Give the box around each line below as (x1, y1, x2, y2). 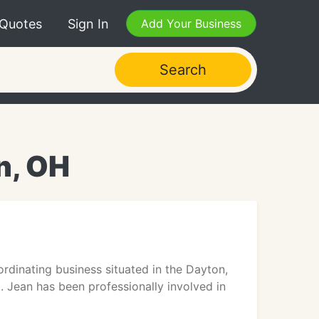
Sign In (68, 16, 109, 31)
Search (159, 61, 206, 78)
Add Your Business (141, 16, 241, 31)
